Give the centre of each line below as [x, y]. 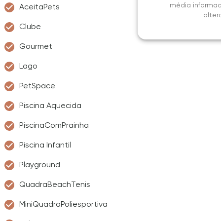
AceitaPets [39, 7]
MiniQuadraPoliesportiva [63, 204]
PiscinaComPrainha [54, 125]
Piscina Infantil [45, 145]
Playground [40, 165]
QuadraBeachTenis [55, 184]
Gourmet [36, 46]
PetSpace [37, 86]
